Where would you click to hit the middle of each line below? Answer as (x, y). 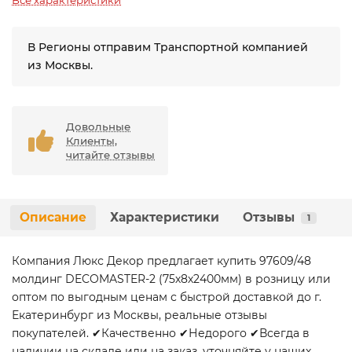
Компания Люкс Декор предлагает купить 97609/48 (161, 261)
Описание (53, 218)
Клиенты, (92, 141)
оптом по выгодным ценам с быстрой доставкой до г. (167, 297)
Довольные (98, 127)
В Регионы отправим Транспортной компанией (168, 48)
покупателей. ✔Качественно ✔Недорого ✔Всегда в (161, 334)
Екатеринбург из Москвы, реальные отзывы (139, 315)
